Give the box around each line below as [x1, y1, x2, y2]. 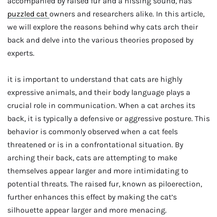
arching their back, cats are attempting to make [7, 153, 177, 162]
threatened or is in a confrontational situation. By [7, 139, 183, 149]
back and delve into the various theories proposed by [7, 35, 193, 45]
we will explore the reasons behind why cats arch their [7, 22, 198, 32]
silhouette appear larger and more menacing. [7, 205, 167, 215]
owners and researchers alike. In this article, [49, 9, 204, 19]
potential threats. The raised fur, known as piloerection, [7, 179, 202, 188]
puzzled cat [7, 9, 49, 19]
